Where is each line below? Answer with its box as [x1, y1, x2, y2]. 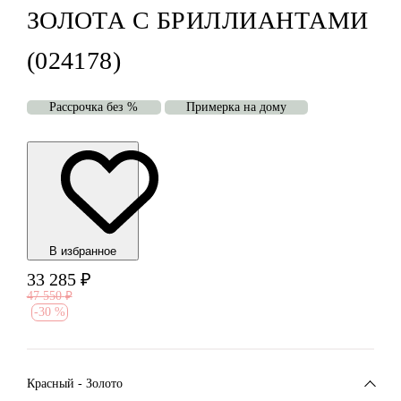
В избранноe [48, 244, 116, 259]
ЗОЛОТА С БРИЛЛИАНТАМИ [26, 6, 369, 35]
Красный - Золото [26, 376, 123, 390]
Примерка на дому [185, 100, 286, 115]
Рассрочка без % [49, 100, 139, 115]
